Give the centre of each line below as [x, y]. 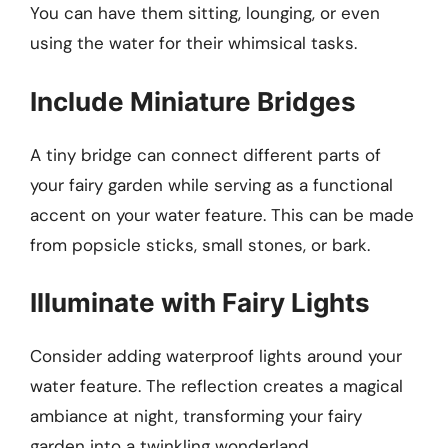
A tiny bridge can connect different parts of [205, 154]
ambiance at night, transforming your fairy [196, 416]
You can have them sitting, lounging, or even [205, 13]
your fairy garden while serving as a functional [211, 184]
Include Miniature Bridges [193, 101]
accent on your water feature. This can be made [222, 214]
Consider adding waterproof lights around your [216, 356]
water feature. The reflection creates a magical [216, 386]
